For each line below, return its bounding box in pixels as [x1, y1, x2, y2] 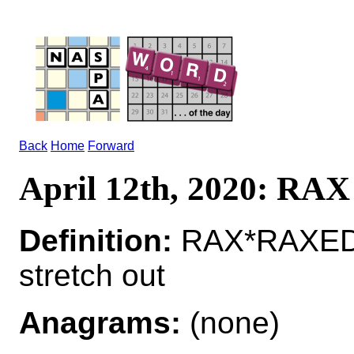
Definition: [19, 223, 172, 258]
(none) [181, 305, 280, 340]
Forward [88, 139, 134, 153]
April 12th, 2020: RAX [19, 169, 350, 207]
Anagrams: [19, 305, 181, 340]
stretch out [19, 258, 165, 292]
